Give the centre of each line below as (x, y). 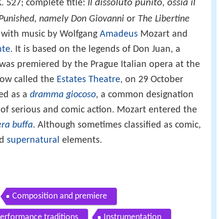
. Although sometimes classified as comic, (117, 125)
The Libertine (164, 19)
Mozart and (163, 34)
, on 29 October (152, 80)
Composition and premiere (60, 196)
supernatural (33, 141)
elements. (81, 141)
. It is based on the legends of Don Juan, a (95, 50)
